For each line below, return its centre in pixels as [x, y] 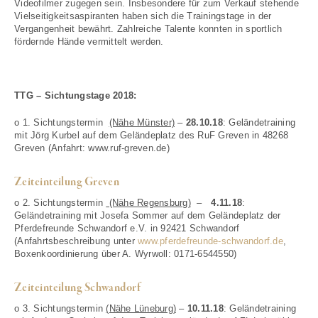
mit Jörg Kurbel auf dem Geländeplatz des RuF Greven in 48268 [151, 135]
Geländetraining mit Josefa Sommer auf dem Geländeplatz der [148, 215]
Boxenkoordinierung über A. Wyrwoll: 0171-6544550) [126, 254]
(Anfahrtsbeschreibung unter [76, 241]
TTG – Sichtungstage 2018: [76, 95]
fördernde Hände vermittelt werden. [89, 42]
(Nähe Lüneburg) [141, 308]
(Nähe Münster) [142, 122]
